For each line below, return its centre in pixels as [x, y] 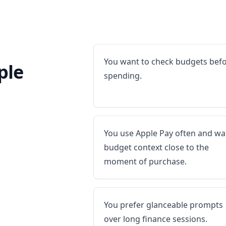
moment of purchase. [146, 161]
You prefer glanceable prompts [164, 205]
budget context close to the [157, 147]
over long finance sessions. [156, 219]
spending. [123, 76]
